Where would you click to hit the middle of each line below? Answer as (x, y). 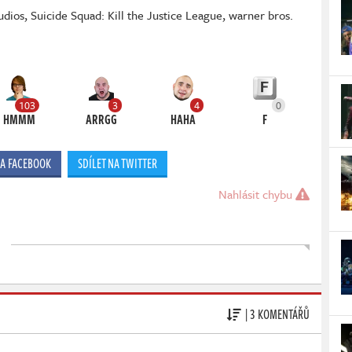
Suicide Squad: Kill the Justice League (126, 15)
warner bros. (261, 15)
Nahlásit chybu (257, 194)
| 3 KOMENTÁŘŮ (277, 314)
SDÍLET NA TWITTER (117, 164)
